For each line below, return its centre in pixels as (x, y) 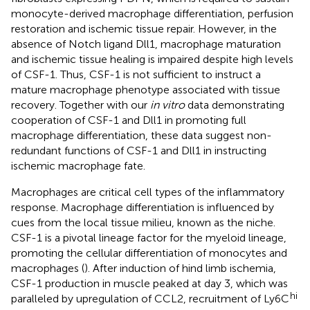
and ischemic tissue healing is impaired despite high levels (152, 59)
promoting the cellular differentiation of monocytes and (149, 253)
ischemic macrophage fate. (78, 165)
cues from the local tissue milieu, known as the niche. (143, 222)
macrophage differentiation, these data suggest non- (142, 135)
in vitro (167, 104)
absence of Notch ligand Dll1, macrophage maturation (146, 44)
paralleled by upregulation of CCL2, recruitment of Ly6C (150, 298)
